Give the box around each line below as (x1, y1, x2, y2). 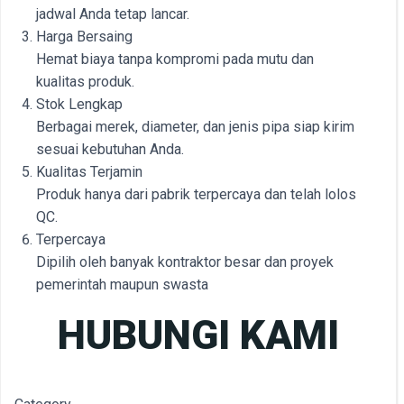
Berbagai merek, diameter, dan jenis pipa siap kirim (36, 118, 354, 135)
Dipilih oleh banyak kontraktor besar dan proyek (36, 253, 334, 271)
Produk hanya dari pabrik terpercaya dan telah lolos (36, 186, 356, 203)
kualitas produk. (36, 73, 134, 90)
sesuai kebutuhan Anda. (36, 141, 184, 158)
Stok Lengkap (36, 96, 123, 113)
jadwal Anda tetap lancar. (36, 5, 189, 23)
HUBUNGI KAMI (58, 311, 339, 359)
